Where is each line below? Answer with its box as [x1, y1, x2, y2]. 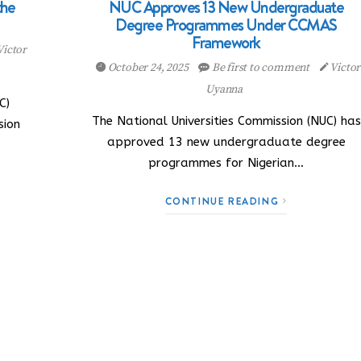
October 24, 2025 [105, 60, 191, 75]
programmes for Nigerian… [148, 156, 305, 170]
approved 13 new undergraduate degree [106, 135, 346, 149]
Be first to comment [209, 60, 312, 75]
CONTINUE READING [164, 194, 283, 208]
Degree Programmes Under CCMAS [115, 14, 337, 36]
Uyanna [205, 82, 243, 97]
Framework [192, 31, 260, 54]
